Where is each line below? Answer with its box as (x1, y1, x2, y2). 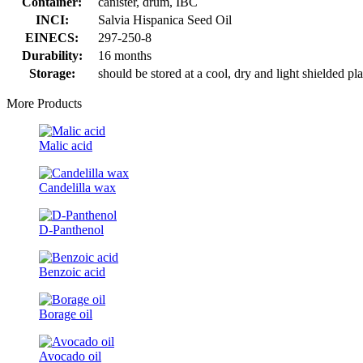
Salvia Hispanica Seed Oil (98, 12, 232, 27)
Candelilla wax (39, 180, 116, 194)
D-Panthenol (39, 222, 104, 237)
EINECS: (25, 30, 79, 45)
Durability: (21, 48, 83, 62)
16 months (98, 48, 152, 62)
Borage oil (39, 306, 92, 321)
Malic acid (39, 138, 92, 152)
